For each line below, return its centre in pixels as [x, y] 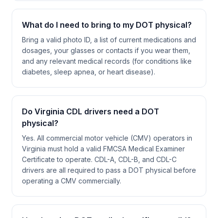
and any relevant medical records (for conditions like [107, 61]
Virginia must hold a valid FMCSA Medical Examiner [103, 149]
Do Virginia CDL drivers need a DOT [91, 111]
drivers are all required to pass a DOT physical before [109, 170]
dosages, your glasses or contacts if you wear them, [106, 50]
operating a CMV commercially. [72, 181]
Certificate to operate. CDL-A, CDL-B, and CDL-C [99, 159]
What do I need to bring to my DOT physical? [107, 25]
